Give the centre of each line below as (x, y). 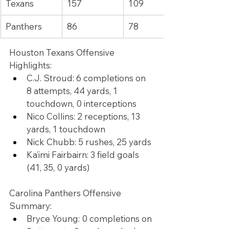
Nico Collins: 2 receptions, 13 (84, 117)
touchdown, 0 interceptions (82, 104)
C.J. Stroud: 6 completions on (87, 78)
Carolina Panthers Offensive (66, 193)
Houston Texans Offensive (63, 53)
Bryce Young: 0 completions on (90, 219)
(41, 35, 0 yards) (58, 168)
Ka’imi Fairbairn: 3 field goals (84, 155)
